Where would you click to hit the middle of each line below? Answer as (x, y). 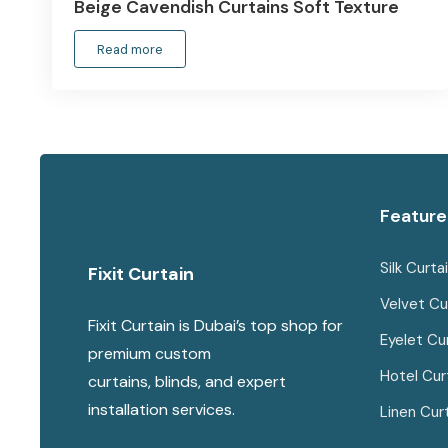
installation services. (161, 410)
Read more (130, 49)
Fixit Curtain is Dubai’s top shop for (215, 326)
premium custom (149, 354)
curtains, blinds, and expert (187, 382)
